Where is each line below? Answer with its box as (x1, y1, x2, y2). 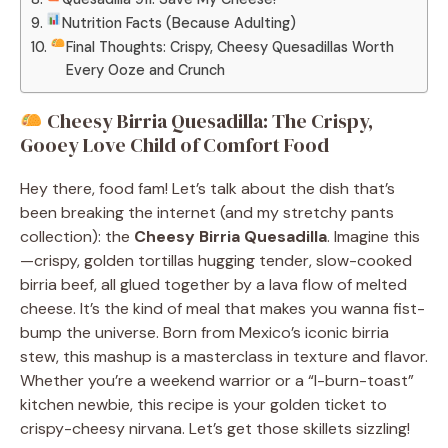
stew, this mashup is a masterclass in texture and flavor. (20, 345, 428, 367)
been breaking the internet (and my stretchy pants (20, 201, 394, 223)
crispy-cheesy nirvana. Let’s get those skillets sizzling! (20, 417, 410, 439)
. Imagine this (327, 225, 420, 247)
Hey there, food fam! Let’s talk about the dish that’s (20, 177, 395, 199)
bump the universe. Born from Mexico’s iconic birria (20, 321, 389, 343)
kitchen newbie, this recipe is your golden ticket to (20, 393, 387, 415)
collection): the (20, 225, 134, 247)
